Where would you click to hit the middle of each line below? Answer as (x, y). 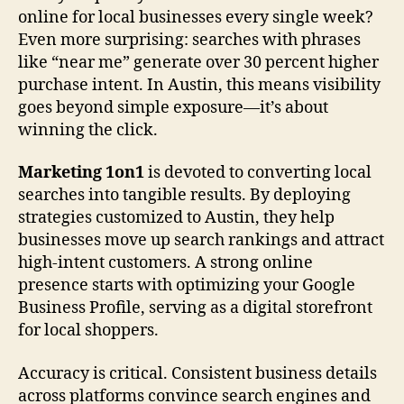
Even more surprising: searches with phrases (189, 40)
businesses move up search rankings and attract (201, 241)
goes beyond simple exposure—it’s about (173, 107)
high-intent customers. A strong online (165, 263)
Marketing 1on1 (81, 173)
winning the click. (88, 130)
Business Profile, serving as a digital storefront (195, 308)
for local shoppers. (88, 331)
